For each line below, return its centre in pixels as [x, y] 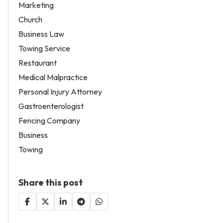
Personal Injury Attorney [60, 92]
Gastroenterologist [51, 106]
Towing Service [44, 49]
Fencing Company [49, 121]
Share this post [51, 183]
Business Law [41, 34]
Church [30, 20]
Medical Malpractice [53, 77]
